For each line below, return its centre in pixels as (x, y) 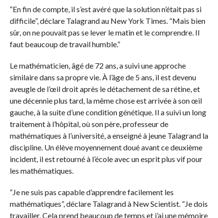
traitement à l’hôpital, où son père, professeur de (89, 124)
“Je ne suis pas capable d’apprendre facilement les (91, 192)
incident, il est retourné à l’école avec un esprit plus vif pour (106, 159)
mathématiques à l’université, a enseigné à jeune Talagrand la (109, 136)
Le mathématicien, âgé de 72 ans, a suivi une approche (98, 65)
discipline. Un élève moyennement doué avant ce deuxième (106, 147)
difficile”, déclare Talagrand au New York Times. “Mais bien (107, 21)
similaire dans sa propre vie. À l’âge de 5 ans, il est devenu (103, 77)
